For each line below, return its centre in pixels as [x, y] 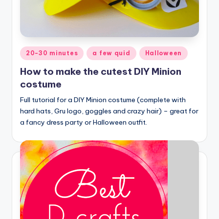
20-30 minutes [52, 53]
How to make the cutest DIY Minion [101, 72]
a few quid [111, 53]
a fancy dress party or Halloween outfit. [84, 122]
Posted [31, 51]
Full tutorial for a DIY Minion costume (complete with [103, 100]
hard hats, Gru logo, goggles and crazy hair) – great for [109, 111]
